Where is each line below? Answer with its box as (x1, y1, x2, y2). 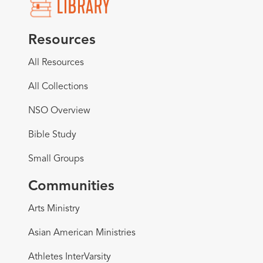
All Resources (28, 58, 84, 68)
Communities (28, 179, 114, 194)
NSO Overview (28, 106, 90, 116)
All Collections (28, 82, 88, 92)
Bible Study (28, 130, 76, 140)
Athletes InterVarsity (28, 252, 111, 262)
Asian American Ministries (28, 228, 136, 238)
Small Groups (28, 154, 84, 164)
